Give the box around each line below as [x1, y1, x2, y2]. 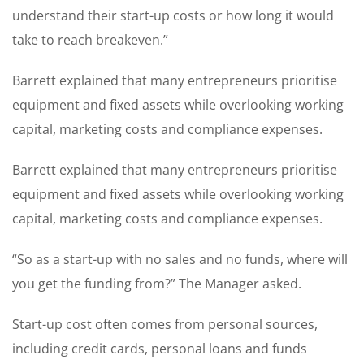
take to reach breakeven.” [12, 30, 168, 49]
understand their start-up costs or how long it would [12, 6, 334, 24]
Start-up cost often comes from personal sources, [12, 314, 318, 333]
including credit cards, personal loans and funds [12, 339, 307, 357]
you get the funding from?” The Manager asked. [12, 274, 301, 292]
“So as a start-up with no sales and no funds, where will [12, 249, 348, 268]
